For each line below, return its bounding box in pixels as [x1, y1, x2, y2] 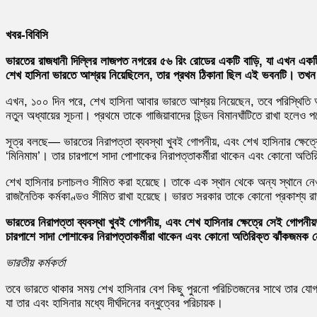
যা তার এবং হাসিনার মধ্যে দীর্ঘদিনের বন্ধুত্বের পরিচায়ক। [6, 296, 223, 310]
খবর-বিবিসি [6, 28, 48, 42]
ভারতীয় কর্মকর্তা [6, 255, 65, 270]
